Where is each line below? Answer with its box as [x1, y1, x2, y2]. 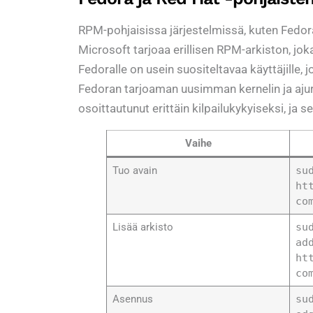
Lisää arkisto [112, 220, 173, 233]
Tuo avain [112, 163, 157, 177]
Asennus [112, 292, 153, 305]
